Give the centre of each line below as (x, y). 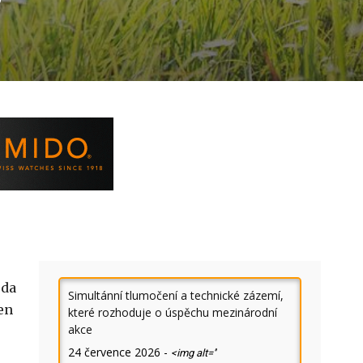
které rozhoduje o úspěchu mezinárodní (173, 312)
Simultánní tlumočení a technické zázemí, (176, 295)
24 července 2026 (114, 352)
